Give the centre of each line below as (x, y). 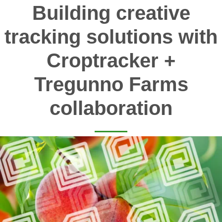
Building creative (111, 13)
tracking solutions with (111, 37)
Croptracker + (111, 61)
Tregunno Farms (111, 84)
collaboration (111, 108)
